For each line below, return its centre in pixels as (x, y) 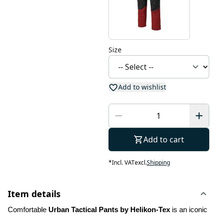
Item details (34, 194)
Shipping (158, 163)
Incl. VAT (123, 163)
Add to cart (163, 139)
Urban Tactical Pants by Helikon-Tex (109, 210)
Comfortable (28, 210)
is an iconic (189, 210)
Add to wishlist (142, 87)
